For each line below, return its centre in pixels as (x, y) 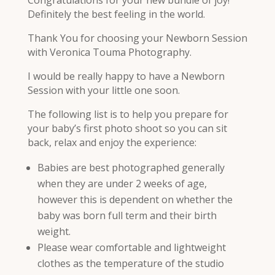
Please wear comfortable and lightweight (131, 247)
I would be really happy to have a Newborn (126, 76)
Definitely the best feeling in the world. (116, 14)
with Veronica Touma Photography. (109, 52)
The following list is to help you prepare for (128, 114)
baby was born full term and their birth (127, 215)
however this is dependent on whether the (135, 199)
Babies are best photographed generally (131, 167)
